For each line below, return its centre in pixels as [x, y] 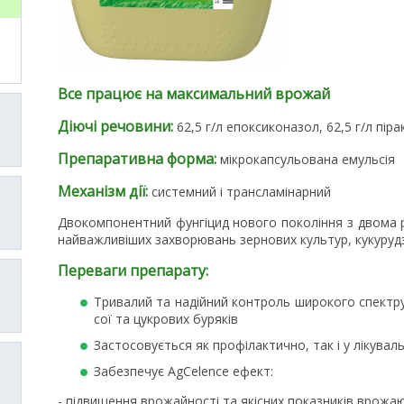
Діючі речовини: [117, 126]
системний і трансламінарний [239, 191]
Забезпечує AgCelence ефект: [185, 371]
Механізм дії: [103, 191]
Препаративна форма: [139, 158]
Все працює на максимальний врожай [194, 93]
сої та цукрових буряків [168, 318]
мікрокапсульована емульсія [308, 159]
